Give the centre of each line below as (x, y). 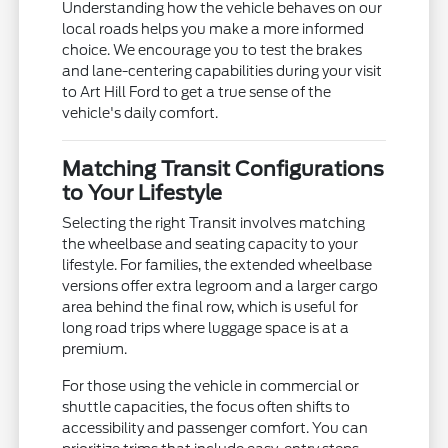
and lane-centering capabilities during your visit (222, 70)
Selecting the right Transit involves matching (214, 222)
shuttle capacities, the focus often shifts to (206, 406)
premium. (95, 348)
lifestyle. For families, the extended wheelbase (217, 264)
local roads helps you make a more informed (213, 28)
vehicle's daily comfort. (140, 112)
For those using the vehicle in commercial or (211, 385)
